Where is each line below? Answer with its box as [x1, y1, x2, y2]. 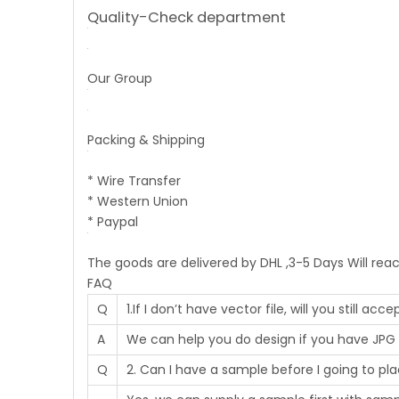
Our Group [87, 69, 152, 87]
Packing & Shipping [87, 131, 205, 149]
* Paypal [87, 213, 138, 231]
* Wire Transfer [87, 172, 181, 190]
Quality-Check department [87, 7, 286, 28]
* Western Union [87, 192, 188, 210]
